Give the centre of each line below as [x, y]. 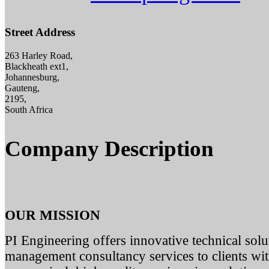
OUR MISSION [53, 216]
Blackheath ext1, [37, 67]
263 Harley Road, [39, 56]
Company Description [109, 149]
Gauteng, [22, 88]
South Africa [29, 110]
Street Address [40, 32]
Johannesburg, [32, 77]
